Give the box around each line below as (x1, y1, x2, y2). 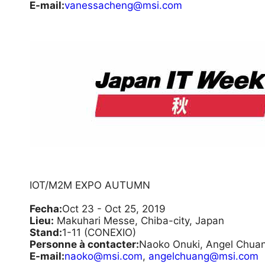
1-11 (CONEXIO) (62, 227, 136, 238)
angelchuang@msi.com (148, 250, 258, 262)
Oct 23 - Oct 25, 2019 (62, 203, 166, 215)
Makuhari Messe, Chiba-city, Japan (54, 215, 224, 227)
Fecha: (30, 203, 62, 215)
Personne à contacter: (30, 238, 139, 250)
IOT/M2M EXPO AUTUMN (30, 179, 150, 191)
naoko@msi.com (64, 250, 143, 262)
